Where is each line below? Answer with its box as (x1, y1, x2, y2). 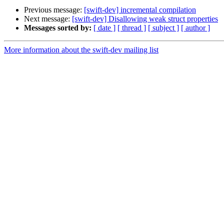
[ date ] (93, 23, 115, 32)
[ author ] (181, 23, 210, 32)
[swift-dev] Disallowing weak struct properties (72, 14, 218, 23)
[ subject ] (148, 23, 179, 32)
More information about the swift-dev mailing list (4, 45, 158, 54)
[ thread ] (117, 23, 146, 32)
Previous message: (24, 5, 84, 14)
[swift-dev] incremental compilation (84, 5, 196, 14)
